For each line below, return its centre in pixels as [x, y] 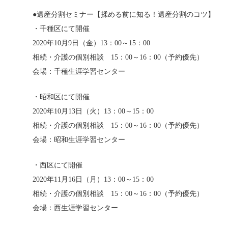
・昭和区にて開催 [61, 97]
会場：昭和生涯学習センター [79, 140]
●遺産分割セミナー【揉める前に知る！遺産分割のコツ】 [124, 15]
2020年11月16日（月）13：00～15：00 [93, 179]
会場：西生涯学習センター [75, 208]
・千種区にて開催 [61, 29]
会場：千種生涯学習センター [79, 72]
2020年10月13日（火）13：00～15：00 [93, 111]
